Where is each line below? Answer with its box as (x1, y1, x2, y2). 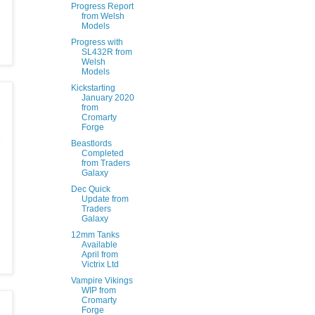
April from (81, 250, 118, 259)
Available (81, 240, 117, 250)
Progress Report (70, 1, 134, 11)
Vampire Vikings (70, 276, 133, 285)
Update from (81, 194, 129, 204)
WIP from (81, 285, 116, 295)
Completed (81, 148, 124, 158)
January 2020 (81, 93, 134, 103)
